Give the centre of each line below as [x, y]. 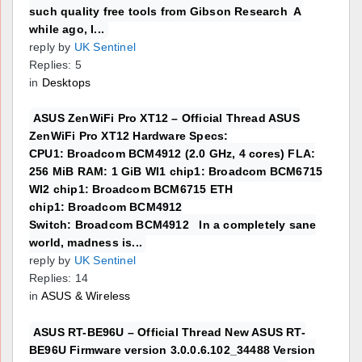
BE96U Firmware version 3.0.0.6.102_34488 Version [173, 350]
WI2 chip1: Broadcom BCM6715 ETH [131, 189]
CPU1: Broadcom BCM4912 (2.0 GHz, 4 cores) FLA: [173, 154]
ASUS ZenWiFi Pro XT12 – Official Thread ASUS [166, 118]
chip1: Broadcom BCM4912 [106, 207]
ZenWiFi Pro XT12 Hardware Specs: [129, 136]
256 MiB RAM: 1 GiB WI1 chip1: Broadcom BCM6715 [176, 172]
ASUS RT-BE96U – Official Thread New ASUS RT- [169, 333]
